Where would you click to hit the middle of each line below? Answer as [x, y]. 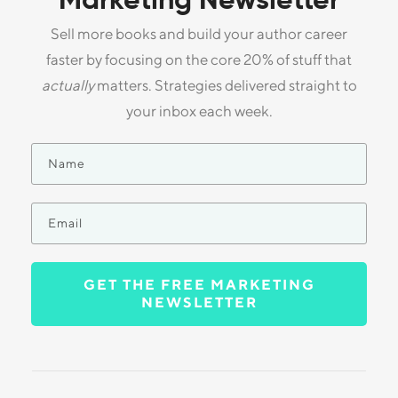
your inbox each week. [199, 111]
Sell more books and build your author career [199, 34]
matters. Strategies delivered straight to [225, 86]
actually [68, 86]
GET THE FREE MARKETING [199, 285]
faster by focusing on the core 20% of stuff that [199, 60]
